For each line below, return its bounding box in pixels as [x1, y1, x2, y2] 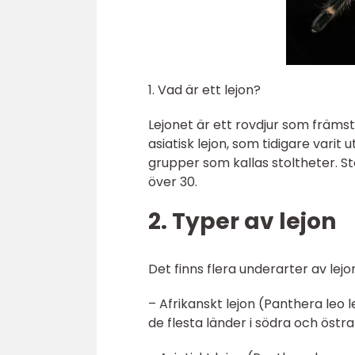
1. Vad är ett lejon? [148, 81, 261, 100]
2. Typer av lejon [148, 206, 336, 238]
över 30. [148, 173, 197, 192]
